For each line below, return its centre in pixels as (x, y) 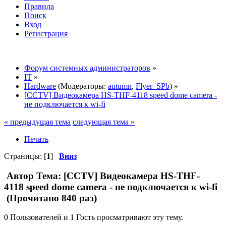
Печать (36, 139)
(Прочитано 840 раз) (50, 198)
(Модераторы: (82, 86)
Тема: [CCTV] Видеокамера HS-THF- (117, 176)
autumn (120, 86)
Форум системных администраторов (87, 68)
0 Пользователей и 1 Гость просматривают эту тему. (94, 217)
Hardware (40, 86)
